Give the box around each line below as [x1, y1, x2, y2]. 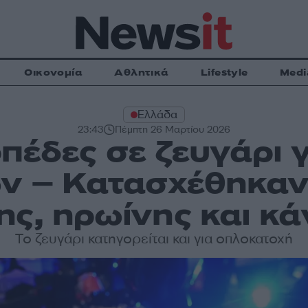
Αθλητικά [114, 66, 169, 79]
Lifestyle [200, 66, 248, 79]
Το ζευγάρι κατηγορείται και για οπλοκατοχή [14, 230, 293, 248]
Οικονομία [24, 66, 83, 79]
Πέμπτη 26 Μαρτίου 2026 [114, 123, 230, 136]
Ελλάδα [137, 107, 177, 122]
